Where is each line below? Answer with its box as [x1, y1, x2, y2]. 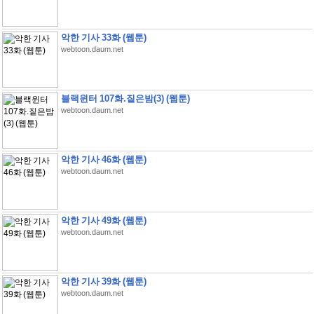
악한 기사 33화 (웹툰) [60, 32, 146, 43]
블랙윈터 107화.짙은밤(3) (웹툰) [60, 93, 190, 104]
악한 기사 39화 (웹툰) [60, 276, 146, 287]
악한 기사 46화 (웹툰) [60, 154, 146, 165]
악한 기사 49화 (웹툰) [60, 215, 146, 226]
